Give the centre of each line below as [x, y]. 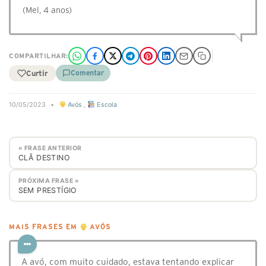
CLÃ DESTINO [44, 157]
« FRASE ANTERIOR [50, 148]
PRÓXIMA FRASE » [48, 180]
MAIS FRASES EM [44, 227]
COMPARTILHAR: [39, 56]
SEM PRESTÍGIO [47, 190]
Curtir [37, 73]
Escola [106, 104]
